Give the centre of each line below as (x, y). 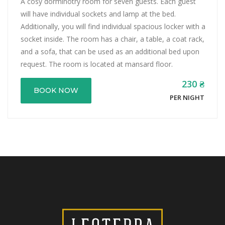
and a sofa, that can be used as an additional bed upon (110, 52)
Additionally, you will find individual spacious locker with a (113, 27)
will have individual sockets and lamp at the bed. (98, 14)
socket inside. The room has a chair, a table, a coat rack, (113, 39)
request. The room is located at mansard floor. (97, 64)
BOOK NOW (56, 91)
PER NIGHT (187, 98)
